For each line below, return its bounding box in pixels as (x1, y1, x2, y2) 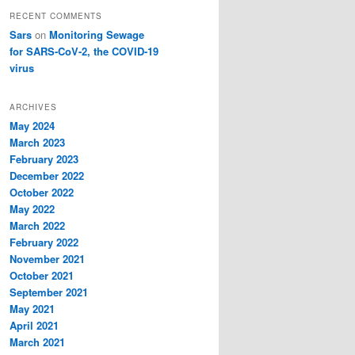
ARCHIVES (10, 101, 57, 113)
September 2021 (10, 284, 88, 300)
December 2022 (10, 168, 84, 184)
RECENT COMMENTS (10, 10, 102, 21)
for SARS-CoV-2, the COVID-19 (10, 43, 158, 59)
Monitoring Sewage (49, 26, 144, 42)
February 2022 (10, 235, 78, 250)
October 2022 (10, 185, 74, 200)
